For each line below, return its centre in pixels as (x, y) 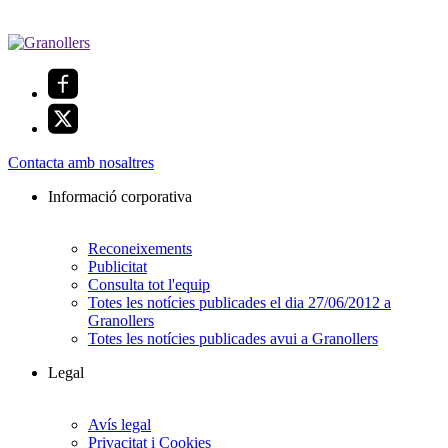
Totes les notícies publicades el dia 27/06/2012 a (239, 303)
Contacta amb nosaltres (81, 163)
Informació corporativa (120, 197)
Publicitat (117, 267)
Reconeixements (140, 249)
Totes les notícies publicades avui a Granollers (233, 339)
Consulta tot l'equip (149, 285)
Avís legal (119, 425)
